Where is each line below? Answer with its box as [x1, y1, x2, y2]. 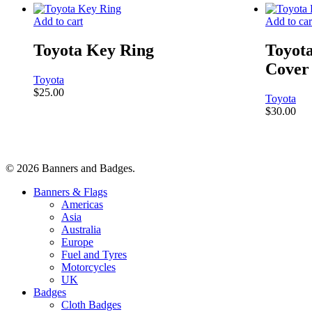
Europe [61, 236, 93, 249]
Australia [61, 224, 101, 236]
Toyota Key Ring [33, 41, 154, 60]
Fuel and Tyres [61, 249, 127, 261]
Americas [61, 198, 103, 211]
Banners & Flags [33, 186, 107, 198]
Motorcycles [61, 261, 116, 274]
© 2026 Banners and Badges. [6, 162, 135, 175]
